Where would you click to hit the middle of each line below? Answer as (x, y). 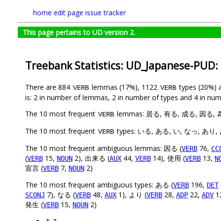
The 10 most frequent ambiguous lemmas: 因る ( (103, 148)
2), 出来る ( (91, 158)
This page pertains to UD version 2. (79, 32)
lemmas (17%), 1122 (125, 87)
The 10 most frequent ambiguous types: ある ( (99, 185)
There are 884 (49, 87)
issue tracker (106, 13)
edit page (69, 13)
